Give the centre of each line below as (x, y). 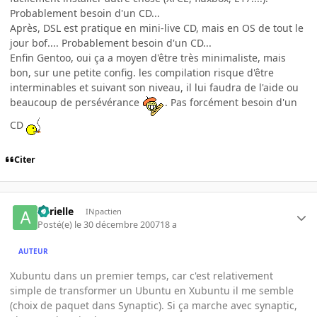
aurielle (56, 212)
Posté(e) (56, 224)
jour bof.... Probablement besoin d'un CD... (111, 43)
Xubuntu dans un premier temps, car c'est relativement (142, 275)
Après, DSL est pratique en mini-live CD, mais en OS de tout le (157, 28)
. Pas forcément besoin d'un (231, 102)
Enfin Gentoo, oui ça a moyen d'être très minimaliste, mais (148, 58)
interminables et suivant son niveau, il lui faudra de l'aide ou (154, 87)
